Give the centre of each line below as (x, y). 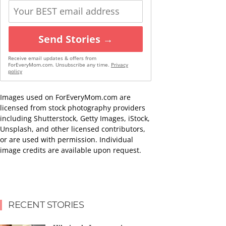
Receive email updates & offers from (52, 58)
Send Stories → (76, 39)
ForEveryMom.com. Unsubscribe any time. (59, 65)
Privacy (119, 65)
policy (15, 71)
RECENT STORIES (46, 205)
